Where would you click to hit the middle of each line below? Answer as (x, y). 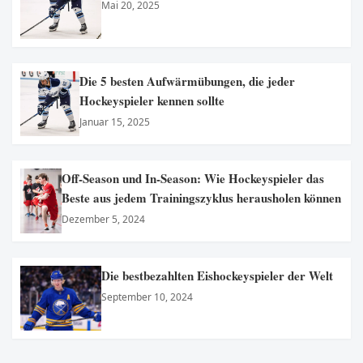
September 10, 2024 (147, 297)
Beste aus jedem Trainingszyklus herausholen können (202, 197)
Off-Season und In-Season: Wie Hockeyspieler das (193, 178)
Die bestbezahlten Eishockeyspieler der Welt (217, 275)
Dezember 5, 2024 (104, 219)
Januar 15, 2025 (114, 122)
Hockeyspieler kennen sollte (152, 100)
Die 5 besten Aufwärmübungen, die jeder (187, 81)
